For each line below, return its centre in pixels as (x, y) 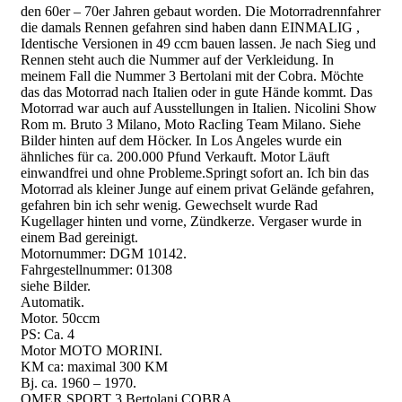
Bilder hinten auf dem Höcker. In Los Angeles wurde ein (181, 140)
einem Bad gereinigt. (79, 237)
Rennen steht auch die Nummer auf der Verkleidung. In (177, 59)
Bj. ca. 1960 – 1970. (79, 382)
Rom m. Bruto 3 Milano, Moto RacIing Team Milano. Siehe (191, 124)
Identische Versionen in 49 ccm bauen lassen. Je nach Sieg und (198, 43)
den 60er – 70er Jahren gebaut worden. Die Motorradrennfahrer (201, 11)
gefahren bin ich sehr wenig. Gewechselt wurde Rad (169, 205)
